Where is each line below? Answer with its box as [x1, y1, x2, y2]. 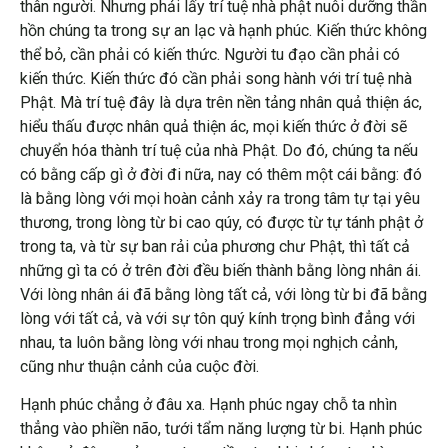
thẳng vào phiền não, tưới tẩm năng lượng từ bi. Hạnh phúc [20, 419, 422, 439]
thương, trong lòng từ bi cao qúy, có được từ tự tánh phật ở [20, 212, 423, 232]
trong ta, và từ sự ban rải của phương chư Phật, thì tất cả [20, 236, 410, 256]
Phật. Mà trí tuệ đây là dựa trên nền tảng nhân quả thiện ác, [20, 92, 422, 112]
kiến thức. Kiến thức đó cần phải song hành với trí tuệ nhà [20, 68, 412, 88]
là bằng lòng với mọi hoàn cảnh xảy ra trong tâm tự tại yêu [20, 188, 420, 208]
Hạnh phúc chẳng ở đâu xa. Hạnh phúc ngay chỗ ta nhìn [20, 395, 397, 415]
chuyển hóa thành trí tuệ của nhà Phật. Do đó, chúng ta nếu [20, 140, 418, 160]
